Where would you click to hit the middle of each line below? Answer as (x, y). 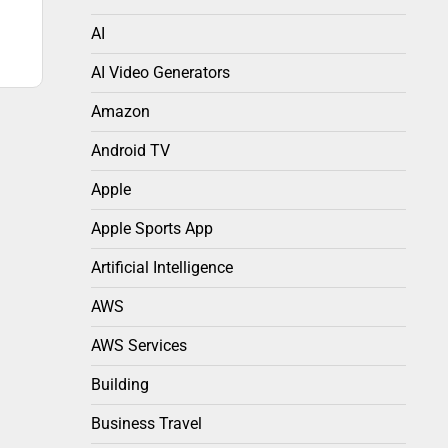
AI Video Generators (160, 73)
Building (120, 385)
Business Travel (146, 424)
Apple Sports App (152, 229)
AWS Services (139, 346)
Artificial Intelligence (162, 268)
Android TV (130, 151)
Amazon (120, 112)
